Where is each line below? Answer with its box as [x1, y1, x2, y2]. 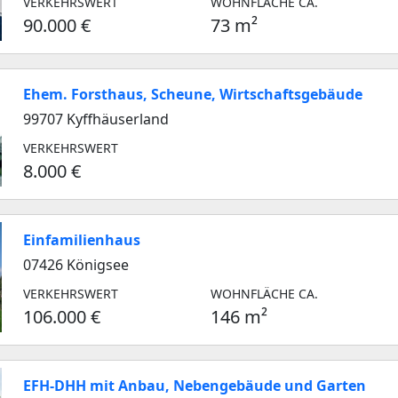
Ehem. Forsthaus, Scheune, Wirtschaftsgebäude [23, 84, 362, 104]
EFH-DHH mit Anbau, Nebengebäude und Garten [23, 376, 366, 395]
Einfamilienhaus [23, 230, 140, 250]
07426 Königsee [23, 255, 129, 275]
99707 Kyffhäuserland [23, 109, 169, 129]
